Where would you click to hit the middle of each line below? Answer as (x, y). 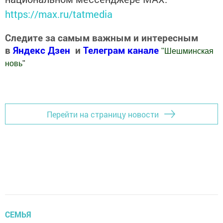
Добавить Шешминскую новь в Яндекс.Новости (95, 84)
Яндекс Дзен (42, 50)
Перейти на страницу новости (103, 114)
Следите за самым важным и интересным (102, 38)
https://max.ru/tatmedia (59, 14)
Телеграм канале (122, 50)
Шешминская (189, 51)
